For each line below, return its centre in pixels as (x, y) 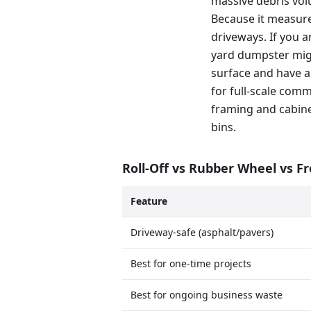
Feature (149, 201)
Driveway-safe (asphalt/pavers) (202, 232)
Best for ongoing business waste (207, 295)
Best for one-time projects (191, 263)
